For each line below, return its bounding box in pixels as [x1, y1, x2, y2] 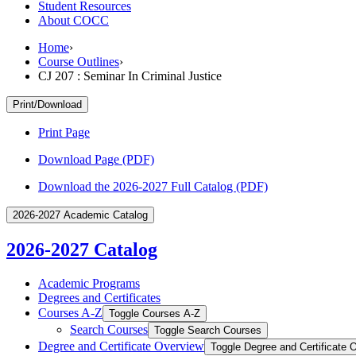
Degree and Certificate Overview [38, 339, 204, 353]
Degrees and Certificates [38, 290, 161, 304]
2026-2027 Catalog [6, 238, 157, 260]
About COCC [38, 13, 109, 27]
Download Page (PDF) [38, 152, 154, 166]
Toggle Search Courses [154, 323, 261, 336]
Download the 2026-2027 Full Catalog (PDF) [38, 179, 268, 193]
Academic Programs [38, 276, 140, 290]
